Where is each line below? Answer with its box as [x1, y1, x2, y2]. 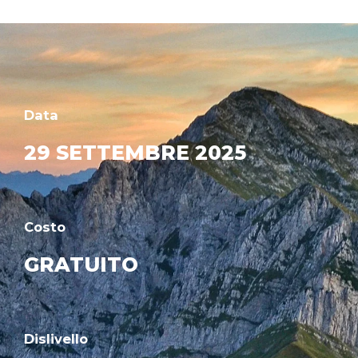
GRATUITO [24, 253, 138, 277]
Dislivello [24, 331, 88, 348]
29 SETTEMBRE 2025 [24, 141, 246, 165]
